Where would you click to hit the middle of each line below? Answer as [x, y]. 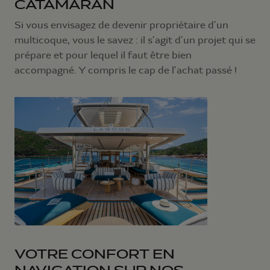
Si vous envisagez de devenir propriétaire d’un [121, 25]
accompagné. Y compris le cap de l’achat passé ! [126, 71]
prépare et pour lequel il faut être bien [103, 55]
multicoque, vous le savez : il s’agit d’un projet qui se [135, 40]
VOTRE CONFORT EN [95, 254]
